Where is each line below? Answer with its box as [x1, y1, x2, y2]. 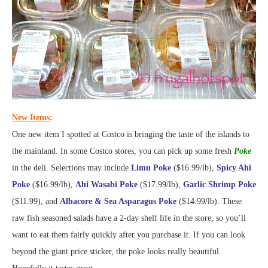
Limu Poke [131, 163, 171, 173]
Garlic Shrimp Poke [183, 180, 256, 190]
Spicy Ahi [217, 163, 251, 173]
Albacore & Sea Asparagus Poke [60, 197, 176, 206]
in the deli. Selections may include [12, 163, 131, 173]
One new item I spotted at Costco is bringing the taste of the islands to [12, 130, 249, 139]
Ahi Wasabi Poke [75, 180, 138, 190]
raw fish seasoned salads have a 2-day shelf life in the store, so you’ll [12, 214, 246, 223]
